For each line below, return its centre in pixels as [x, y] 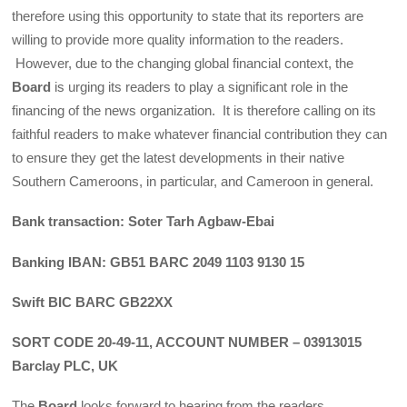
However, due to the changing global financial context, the [183, 64]
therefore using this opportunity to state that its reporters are [188, 16]
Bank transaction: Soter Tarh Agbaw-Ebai [144, 222]
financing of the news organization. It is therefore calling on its [194, 111]
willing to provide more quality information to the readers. [182, 40]
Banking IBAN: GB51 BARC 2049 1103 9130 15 [159, 262]
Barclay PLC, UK [65, 366]
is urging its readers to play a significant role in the [200, 87]
